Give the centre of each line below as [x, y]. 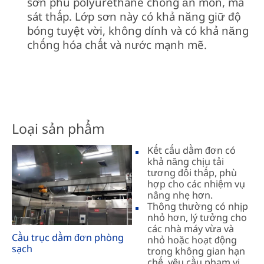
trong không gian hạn [197, 251]
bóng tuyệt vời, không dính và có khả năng [138, 31]
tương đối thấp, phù [192, 172]
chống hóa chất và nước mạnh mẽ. [117, 45]
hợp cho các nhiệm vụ [197, 184]
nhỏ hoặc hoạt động [192, 240]
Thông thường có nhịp [198, 206]
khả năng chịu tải [186, 161]
